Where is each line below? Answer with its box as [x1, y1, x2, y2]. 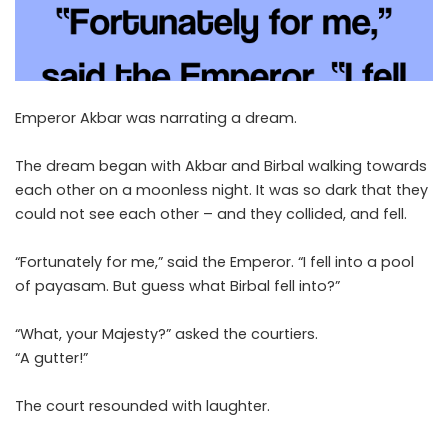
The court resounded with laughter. [15, 396, 270, 417]
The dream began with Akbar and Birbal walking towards [15, 156, 427, 177]
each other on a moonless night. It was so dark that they [15, 180, 428, 201]
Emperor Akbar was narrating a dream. [15, 108, 297, 129]
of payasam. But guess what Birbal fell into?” [15, 276, 340, 297]
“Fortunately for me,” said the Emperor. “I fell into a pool [15, 252, 414, 273]
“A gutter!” [15, 348, 88, 369]
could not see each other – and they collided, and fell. [15, 204, 407, 225]
